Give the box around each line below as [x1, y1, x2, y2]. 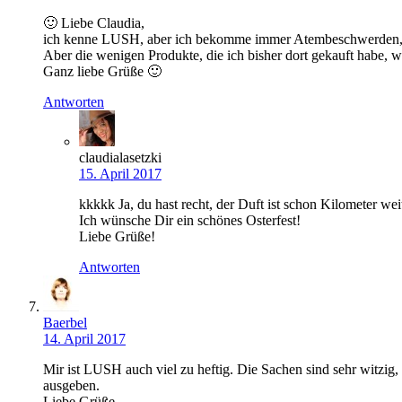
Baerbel [43, 315, 87, 331]
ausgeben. [43, 378, 100, 394]
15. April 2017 [79, 166, 162, 182]
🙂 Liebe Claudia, [43, 15, 144, 31]
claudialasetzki [79, 150, 162, 166]
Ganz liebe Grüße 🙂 [43, 64, 162, 80]
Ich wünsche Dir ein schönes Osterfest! [79, 213, 301, 229]
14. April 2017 [43, 331, 126, 347]
